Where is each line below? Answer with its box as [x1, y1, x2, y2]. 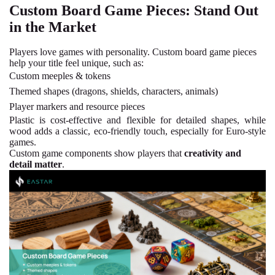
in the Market [9, 19, 96, 36]
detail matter [9, 159, 62, 170]
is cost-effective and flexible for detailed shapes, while [34, 115, 266, 126]
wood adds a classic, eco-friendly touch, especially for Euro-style [9, 126, 266, 137]
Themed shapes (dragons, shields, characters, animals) [9, 86, 218, 97]
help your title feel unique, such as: [9, 58, 144, 69]
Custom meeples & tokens [9, 71, 110, 82]
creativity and [184, 148, 241, 159]
